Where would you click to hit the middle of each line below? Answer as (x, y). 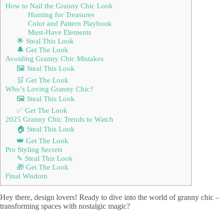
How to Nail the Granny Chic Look (59, 5)
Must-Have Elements (59, 32)
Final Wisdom (26, 175)
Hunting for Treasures (61, 14)
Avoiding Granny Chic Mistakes (55, 58)
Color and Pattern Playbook (70, 23)
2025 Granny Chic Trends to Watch (59, 119)
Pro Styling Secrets (34, 149)
